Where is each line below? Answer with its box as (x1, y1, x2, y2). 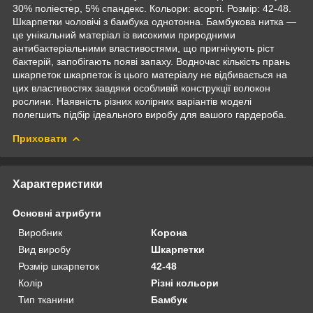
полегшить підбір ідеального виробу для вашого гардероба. (13, 108, 286, 120)
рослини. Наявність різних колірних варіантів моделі (13, 95, 252, 107)
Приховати (13, 132, 67, 144)
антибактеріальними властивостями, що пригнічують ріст (13, 42, 274, 54)
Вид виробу (18, 243, 71, 255)
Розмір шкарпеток (18, 260, 99, 272)
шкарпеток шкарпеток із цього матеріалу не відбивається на (13, 68, 287, 80)
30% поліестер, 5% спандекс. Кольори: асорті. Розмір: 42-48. (13, 2, 291, 14)
